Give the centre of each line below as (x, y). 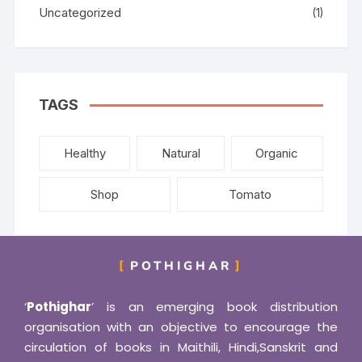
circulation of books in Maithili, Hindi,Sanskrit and (181, 347)
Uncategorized (80, 13)
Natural (181, 153)
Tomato (250, 194)
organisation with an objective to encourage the (181, 327)
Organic (277, 153)
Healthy (84, 153)
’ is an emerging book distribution (215, 307)
